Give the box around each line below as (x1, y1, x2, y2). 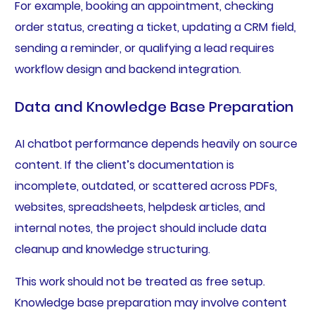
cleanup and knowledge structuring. (14, 241, 210, 258)
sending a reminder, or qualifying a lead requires (14, 40, 274, 57)
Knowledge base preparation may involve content (14, 295, 287, 311)
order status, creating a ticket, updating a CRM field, (14, 19, 296, 36)
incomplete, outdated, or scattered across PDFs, (14, 178, 277, 195)
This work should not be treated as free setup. (14, 274, 265, 290)
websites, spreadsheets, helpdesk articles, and (14, 199, 265, 216)
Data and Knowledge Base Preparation (14, 97, 294, 117)
